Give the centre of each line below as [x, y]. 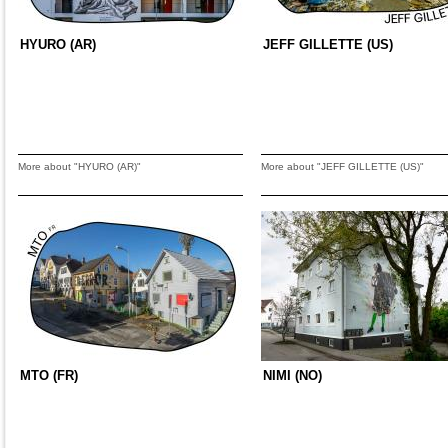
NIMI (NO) [292, 375]
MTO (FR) [49, 375]
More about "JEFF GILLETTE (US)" [342, 166]
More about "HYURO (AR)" [79, 166]
